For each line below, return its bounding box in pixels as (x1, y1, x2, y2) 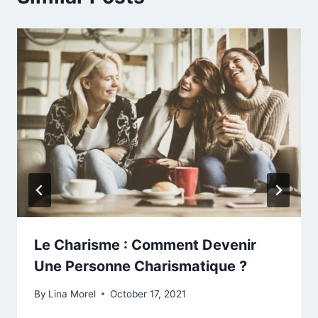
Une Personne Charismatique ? (34, 258, 247, 275)
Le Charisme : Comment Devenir (34, 236, 256, 254)
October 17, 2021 (110, 287, 187, 300)
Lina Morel (48, 287, 97, 300)
